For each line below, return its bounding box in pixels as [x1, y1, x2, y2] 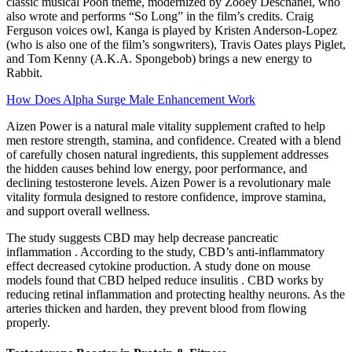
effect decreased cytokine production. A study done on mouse [6, 258, 310, 273]
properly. [6, 315, 50, 329]
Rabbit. [6, 65, 42, 79]
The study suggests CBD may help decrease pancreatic [6, 230, 278, 244]
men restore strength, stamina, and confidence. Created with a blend [6, 133, 341, 147]
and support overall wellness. [6, 203, 150, 218]
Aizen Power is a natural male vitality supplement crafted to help [6, 119, 325, 133]
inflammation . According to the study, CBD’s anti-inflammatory [6, 244, 324, 258]
